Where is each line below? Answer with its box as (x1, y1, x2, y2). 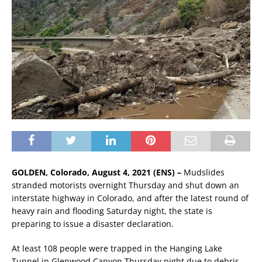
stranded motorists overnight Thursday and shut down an (12, 179, 239, 191)
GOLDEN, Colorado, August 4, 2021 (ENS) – (12, 166, 181, 178)
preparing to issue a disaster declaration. (12, 218, 174, 229)
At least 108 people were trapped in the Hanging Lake (12, 242, 222, 254)
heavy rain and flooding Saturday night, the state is (12, 205, 212, 216)
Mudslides (181, 166, 225, 178)
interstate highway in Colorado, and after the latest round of (12, 192, 249, 204)
